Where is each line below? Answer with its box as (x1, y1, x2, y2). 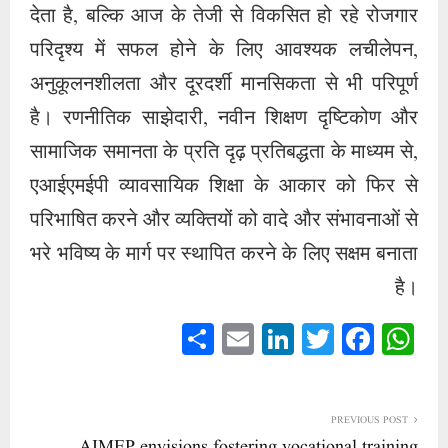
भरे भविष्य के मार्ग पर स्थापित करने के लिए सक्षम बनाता (30, 241, 418, 269)
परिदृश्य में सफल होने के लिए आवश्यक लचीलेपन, (30, 37, 418, 65)
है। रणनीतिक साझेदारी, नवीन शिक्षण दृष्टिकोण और (30, 105, 418, 133)
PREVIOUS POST (331, 413, 408, 427)
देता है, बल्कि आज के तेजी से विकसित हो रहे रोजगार (30, 3, 418, 31)
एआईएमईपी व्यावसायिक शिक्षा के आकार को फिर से (30, 173, 418, 201)
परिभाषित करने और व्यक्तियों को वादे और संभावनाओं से (30, 207, 418, 235)
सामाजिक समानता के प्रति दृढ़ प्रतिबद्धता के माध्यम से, (30, 139, 418, 167)
